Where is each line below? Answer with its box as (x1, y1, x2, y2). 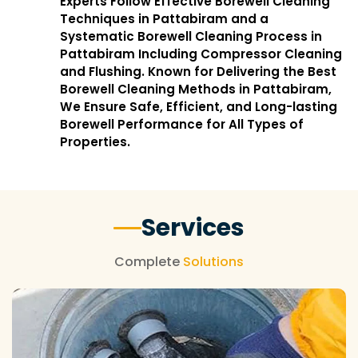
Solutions (183, 253, 244, 271)
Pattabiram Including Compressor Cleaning (60, 46, 343, 62)
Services (141, 211, 245, 245)
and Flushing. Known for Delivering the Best (60, 63, 337, 80)
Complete (114, 253, 183, 271)
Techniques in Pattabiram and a (60, 10, 269, 27)
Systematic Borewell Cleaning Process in (60, 28, 323, 45)
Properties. (60, 133, 131, 150)
